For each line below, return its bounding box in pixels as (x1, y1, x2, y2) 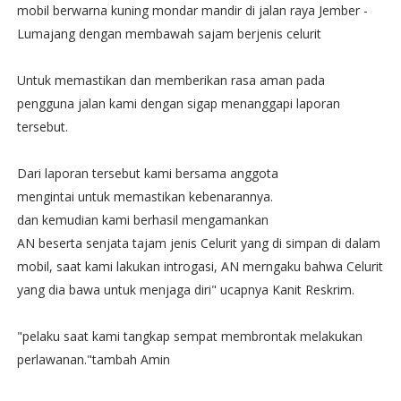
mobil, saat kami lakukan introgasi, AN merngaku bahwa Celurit (16, 258, 383, 276)
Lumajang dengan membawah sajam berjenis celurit (16, 25, 321, 43)
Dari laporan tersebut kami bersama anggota (16, 165, 282, 183)
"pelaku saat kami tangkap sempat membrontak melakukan (16, 328, 363, 346)
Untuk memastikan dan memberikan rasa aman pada (16, 72, 325, 90)
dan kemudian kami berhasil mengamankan (16, 211, 269, 229)
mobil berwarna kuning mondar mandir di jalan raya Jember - (16, 2, 368, 20)
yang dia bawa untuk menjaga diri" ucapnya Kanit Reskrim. (16, 281, 354, 299)
